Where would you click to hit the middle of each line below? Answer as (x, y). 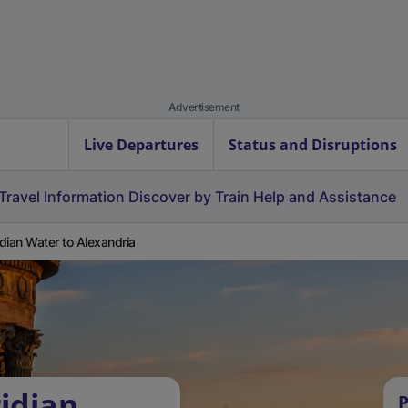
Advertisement (204, 107)
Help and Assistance (325, 197)
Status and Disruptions (313, 145)
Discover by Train (189, 197)
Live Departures (141, 145)
